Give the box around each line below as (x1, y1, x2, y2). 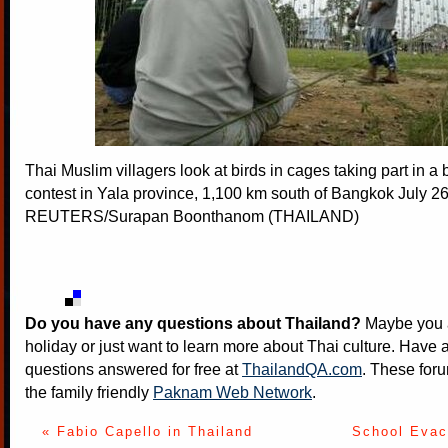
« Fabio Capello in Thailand (41, 423, 253, 439)
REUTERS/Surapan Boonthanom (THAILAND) (25, 206, 359, 225)
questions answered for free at (25, 359, 242, 378)
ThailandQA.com (242, 359, 362, 378)
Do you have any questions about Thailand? (25, 313, 361, 332)
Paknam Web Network (153, 382, 312, 401)
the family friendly (25, 382, 153, 401)
